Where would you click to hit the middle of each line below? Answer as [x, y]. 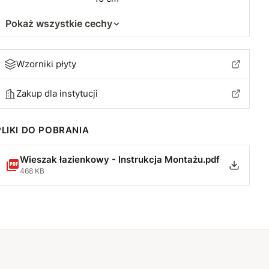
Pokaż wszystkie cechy [59, 23]
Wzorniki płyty [46, 64]
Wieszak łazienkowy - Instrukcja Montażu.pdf [120, 159]
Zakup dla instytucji [57, 93]
